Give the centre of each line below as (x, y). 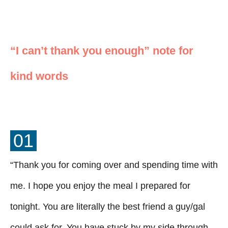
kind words (39, 76)
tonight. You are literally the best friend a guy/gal (108, 206)
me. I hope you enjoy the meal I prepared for (100, 186)
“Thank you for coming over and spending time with (114, 165)
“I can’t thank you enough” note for (102, 50)
